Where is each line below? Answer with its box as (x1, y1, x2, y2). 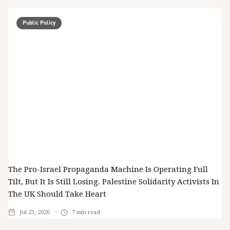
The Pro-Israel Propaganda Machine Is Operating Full (8, 164, 208, 174)
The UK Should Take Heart (8, 189, 106, 199)
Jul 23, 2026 (20, 208, 50, 216)
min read (75, 208, 100, 216)
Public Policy (23, 19, 55, 26)
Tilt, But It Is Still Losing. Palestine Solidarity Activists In (8, 177, 219, 186)
